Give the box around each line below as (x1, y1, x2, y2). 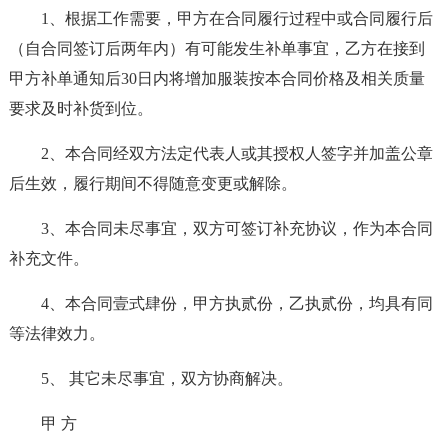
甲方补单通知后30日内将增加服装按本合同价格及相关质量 (8, 70, 425, 87)
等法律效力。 (8, 325, 105, 342)
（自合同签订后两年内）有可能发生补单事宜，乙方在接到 (8, 40, 425, 57)
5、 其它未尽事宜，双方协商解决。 (40, 370, 293, 387)
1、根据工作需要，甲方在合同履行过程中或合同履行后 (40, 10, 433, 27)
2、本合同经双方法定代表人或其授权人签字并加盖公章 (40, 145, 433, 162)
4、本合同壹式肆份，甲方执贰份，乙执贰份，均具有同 (40, 295, 433, 312)
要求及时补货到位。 (8, 100, 153, 117)
